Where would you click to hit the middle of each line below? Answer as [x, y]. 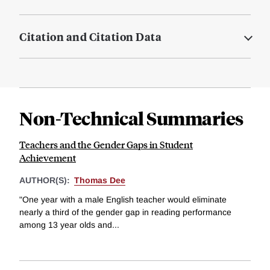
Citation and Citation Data [90, 37]
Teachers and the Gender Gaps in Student [106, 145]
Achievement [48, 158]
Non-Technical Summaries [131, 118]
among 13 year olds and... [69, 224]
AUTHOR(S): [46, 181]
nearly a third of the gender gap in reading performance [125, 212]
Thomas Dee [100, 181]
